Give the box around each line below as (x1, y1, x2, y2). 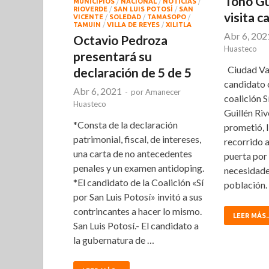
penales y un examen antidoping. (73, 162, 204, 174)
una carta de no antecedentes (73, 147, 192, 159)
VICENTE (73, 13, 103, 20)
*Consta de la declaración (73, 118, 178, 130)
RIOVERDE (73, 5, 107, 13)
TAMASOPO (147, 13, 186, 20)
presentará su (73, 48, 152, 64)
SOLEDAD (109, 13, 141, 20)
